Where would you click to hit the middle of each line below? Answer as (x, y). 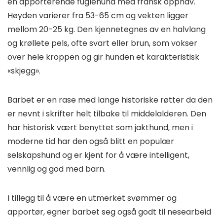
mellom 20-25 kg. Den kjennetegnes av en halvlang (107, 30)
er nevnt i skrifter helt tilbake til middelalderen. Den (107, 114)
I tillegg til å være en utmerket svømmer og (92, 198)
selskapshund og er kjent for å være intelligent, (98, 155)
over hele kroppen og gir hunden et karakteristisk (103, 57)
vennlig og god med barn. (56, 169)
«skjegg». (25, 71)
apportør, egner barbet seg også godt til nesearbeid (109, 212)
